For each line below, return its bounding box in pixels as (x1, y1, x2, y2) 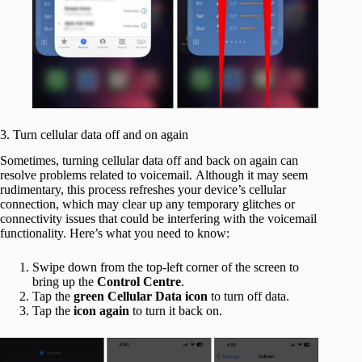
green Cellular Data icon (74, 289, 208, 304)
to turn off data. (208, 289, 289, 304)
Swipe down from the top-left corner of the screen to (32, 260, 299, 275)
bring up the (32, 275, 97, 289)
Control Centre (97, 275, 181, 289)
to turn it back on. (129, 304, 222, 318)
